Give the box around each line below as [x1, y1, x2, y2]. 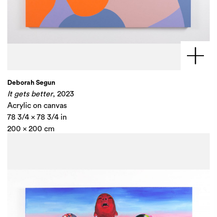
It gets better [7, 90, 53, 98]
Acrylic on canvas [7, 102, 67, 109]
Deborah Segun [7, 79, 55, 86]
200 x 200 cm [7, 125, 55, 133]
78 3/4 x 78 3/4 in [7, 113, 67, 121]
